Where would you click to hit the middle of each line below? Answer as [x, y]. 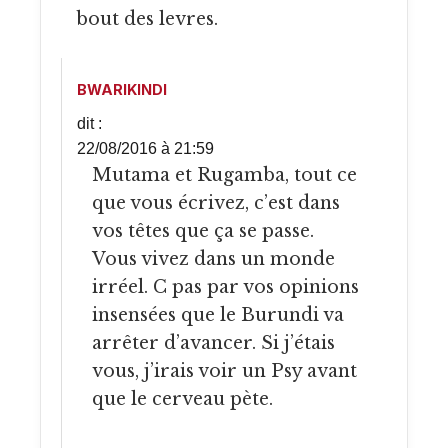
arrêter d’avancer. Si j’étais [213, 343]
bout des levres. [147, 18]
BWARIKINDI [122, 90]
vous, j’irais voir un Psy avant [224, 371]
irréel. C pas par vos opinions [225, 287]
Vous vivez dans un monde [213, 259]
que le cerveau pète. [182, 399]
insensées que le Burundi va [218, 315]
